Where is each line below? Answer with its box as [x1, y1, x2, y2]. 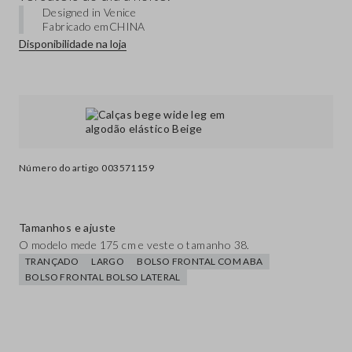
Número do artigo [19, 162, 99, 174]
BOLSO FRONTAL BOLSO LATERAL [25, 271, 181, 284]
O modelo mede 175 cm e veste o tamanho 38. [19, 238, 250, 252]
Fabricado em [42, 20, 109, 34]
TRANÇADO [25, 255, 79, 268]
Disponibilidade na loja [19, 37, 126, 51]
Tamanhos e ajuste [19, 221, 116, 235]
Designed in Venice [42, 5, 137, 20]
